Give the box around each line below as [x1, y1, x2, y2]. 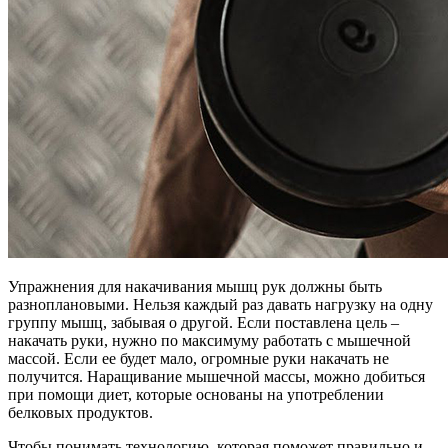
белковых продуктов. [8, 404, 153, 422]
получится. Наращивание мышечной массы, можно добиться [8, 368, 425, 386]
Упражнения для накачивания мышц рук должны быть [8, 278, 382, 296]
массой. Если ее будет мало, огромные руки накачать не [8, 350, 389, 368]
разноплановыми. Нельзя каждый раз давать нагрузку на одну [8, 296, 433, 314]
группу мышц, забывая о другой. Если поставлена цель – [8, 314, 399, 332]
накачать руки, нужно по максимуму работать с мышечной [8, 332, 411, 350]
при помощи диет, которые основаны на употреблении [8, 386, 384, 404]
